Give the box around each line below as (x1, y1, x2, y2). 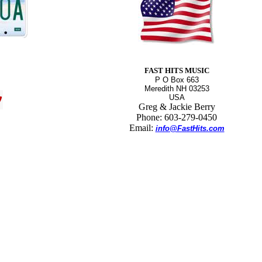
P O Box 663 (154, 75, 199, 84)
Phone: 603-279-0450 (136, 112, 217, 122)
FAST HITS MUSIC (144, 66, 209, 75)
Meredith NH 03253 (144, 84, 209, 93)
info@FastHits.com (155, 124, 225, 133)
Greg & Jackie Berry (138, 102, 215, 112)
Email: (129, 123, 156, 133)
